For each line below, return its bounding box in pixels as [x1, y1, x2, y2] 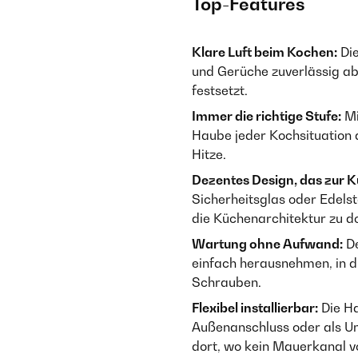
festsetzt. [192, 82, 248, 98]
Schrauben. [192, 274, 261, 290]
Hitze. [192, 146, 226, 162]
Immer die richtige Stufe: [192, 108, 341, 124]
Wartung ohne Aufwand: [192, 236, 343, 252]
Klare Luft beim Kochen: [192, 44, 337, 60]
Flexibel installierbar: [192, 300, 318, 316]
